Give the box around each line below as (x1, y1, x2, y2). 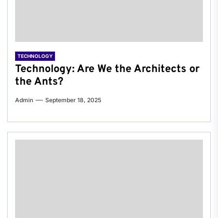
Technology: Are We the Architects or (15, 63, 200, 76)
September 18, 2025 (45, 96, 101, 104)
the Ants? (15, 75, 63, 89)
